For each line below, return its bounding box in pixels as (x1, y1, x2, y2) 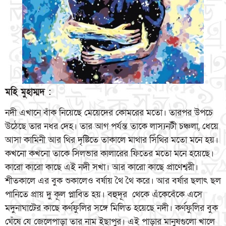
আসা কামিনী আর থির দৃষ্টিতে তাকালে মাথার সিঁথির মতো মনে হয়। (5, 134, 218, 146)
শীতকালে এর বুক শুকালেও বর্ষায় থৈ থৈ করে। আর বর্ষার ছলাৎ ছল (5, 175, 221, 187)
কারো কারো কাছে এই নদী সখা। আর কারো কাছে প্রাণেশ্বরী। (5, 161, 198, 174)
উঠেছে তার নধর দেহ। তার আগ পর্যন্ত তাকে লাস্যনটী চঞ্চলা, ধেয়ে (5, 121, 218, 133)
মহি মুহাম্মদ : (5, 86, 51, 98)
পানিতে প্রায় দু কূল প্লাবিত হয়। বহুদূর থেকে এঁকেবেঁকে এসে (5, 189, 202, 201)
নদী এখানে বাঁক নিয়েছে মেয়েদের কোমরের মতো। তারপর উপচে (5, 107, 213, 119)
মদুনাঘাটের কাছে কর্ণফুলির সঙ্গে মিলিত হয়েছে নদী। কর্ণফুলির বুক (5, 202, 218, 214)
